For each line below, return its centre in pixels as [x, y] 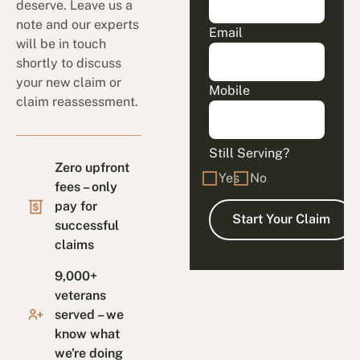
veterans [81, 295]
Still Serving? [249, 153]
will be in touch [61, 44]
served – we [90, 314]
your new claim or [69, 83]
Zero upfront [92, 168]
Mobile [229, 91]
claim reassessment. [78, 102]
